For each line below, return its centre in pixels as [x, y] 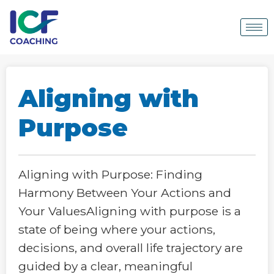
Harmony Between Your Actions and [125, 192]
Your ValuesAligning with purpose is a [130, 211]
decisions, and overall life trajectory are [131, 247]
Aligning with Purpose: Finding [110, 174]
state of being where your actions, [117, 229]
